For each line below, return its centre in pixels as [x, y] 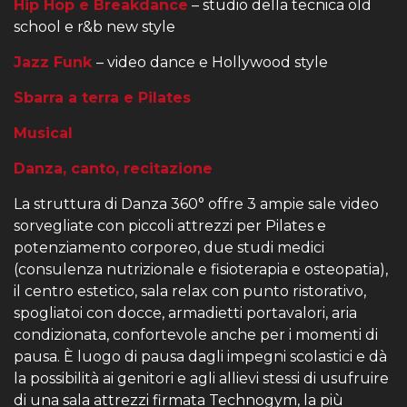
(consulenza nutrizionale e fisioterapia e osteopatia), [201, 269]
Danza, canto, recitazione [113, 169]
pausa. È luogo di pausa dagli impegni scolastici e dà [200, 357]
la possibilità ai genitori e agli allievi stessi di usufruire [201, 378]
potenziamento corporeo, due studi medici [169, 248]
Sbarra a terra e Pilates [102, 98]
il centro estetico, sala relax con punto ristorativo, [190, 291]
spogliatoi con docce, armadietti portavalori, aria [185, 313]
